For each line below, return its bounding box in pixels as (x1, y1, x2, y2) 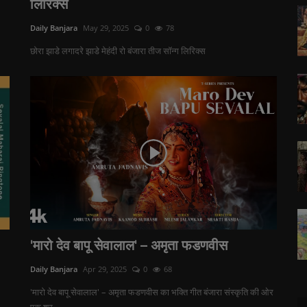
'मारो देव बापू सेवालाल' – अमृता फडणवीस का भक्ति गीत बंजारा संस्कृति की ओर (30, 286, 273, 298)
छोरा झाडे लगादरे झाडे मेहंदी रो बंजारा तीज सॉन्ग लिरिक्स (30, 45, 206, 57)
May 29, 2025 (83, 23, 129, 33)
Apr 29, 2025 (83, 264, 127, 274)
